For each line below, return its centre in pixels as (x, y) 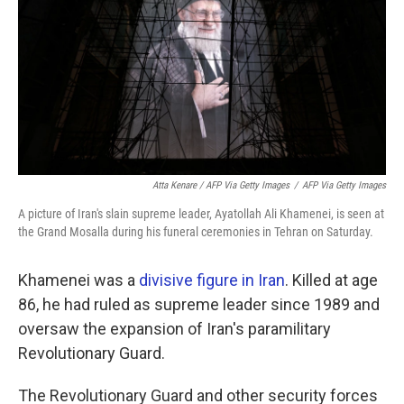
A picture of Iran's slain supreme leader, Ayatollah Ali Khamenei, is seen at (201, 214)
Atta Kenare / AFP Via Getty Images (221, 185)
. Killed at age (331, 280)
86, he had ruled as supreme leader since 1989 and (199, 304)
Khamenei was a (78, 280)
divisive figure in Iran (212, 280)
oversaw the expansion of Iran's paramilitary (174, 329)
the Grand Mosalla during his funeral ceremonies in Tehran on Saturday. (196, 232)
